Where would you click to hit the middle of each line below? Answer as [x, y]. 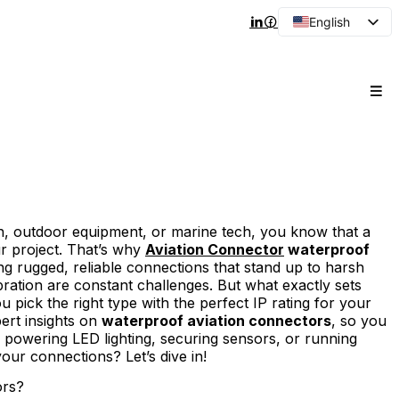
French [329, 77]
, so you [359, 321]
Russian [331, 215]
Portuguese [342, 132]
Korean [329, 187]
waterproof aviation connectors [216, 321]
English [330, 21]
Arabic [328, 49]
